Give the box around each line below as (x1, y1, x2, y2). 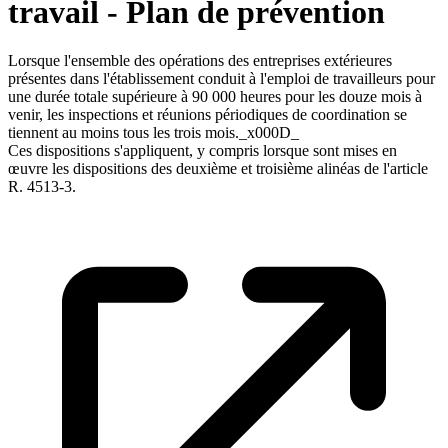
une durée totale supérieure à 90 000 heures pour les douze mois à (8, 88, 422, 106)
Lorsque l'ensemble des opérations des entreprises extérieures (8, 52, 392, 70)
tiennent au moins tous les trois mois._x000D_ (8, 124, 299, 142)
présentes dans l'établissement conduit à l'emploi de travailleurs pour (8, 70, 435, 88)
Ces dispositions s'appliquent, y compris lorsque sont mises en (8, 142, 397, 160)
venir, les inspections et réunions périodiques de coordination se (8, 106, 407, 124)
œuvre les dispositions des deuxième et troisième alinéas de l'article (8, 160, 428, 178)
